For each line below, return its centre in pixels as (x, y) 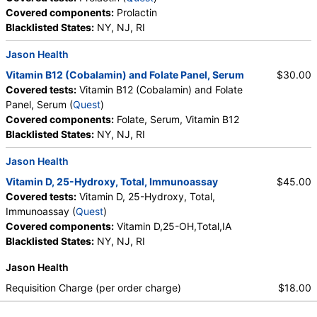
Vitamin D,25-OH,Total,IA (173, 226)
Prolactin (136, 13)
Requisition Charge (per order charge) (93, 288)
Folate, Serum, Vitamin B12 (177, 120)
